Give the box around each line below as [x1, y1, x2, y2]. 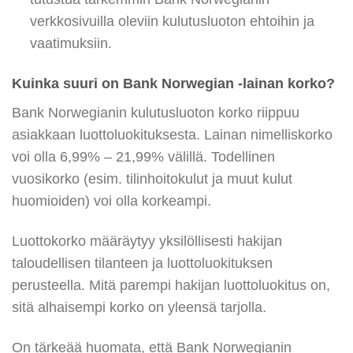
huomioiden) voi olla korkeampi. [12, 192, 211, 209]
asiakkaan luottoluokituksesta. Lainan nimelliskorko [12, 126, 333, 143]
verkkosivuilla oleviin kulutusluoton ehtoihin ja [29, 13, 314, 30]
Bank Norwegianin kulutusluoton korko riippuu [12, 104, 299, 121]
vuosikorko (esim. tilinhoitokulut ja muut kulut [12, 170, 292, 187]
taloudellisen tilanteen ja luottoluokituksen [12, 255, 273, 271]
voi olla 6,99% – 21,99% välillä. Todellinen [12, 148, 275, 165]
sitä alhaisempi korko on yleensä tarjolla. [12, 299, 266, 315]
